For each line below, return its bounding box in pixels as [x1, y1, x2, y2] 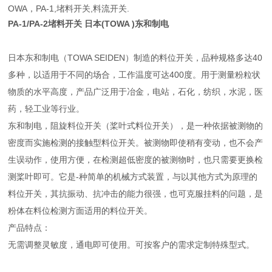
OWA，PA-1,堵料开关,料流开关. [8, 3, 130, 13]
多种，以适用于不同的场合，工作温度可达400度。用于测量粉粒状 [8, 69, 261, 80]
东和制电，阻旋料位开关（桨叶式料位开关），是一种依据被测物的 [8, 120, 263, 131]
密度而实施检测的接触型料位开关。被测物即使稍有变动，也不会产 [8, 137, 263, 148]
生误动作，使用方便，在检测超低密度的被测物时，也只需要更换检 [8, 154, 263, 165]
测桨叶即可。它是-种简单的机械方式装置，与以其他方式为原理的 [8, 171, 258, 182]
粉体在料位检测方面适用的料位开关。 [8, 205, 153, 216]
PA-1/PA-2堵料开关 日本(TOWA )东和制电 [8, 18, 169, 29]
